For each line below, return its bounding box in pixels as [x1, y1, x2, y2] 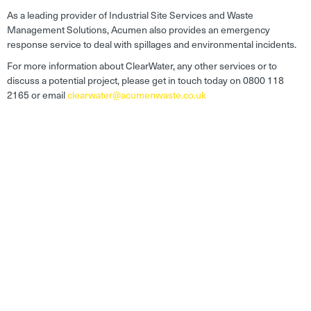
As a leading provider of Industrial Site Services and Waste [7, 8, 253, 23]
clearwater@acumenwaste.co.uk [67, 87, 206, 103]
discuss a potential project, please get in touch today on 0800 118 [7, 73, 284, 88]
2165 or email [7, 87, 67, 103]
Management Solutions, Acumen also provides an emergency [7, 22, 270, 37]
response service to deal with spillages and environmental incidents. [7, 37, 296, 52]
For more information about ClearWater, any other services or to [7, 58, 277, 74]
